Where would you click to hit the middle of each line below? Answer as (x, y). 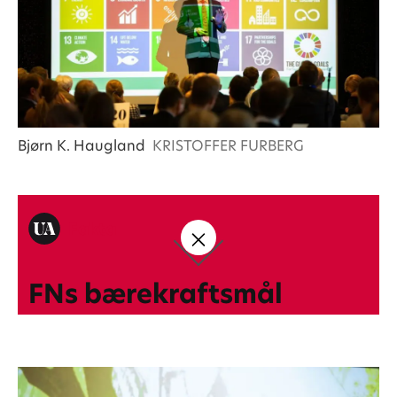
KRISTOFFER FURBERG (229, 145)
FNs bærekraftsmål (155, 293)
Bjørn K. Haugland (81, 145)
